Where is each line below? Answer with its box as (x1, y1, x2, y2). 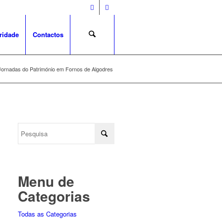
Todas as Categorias (18, 209, 77, 219)
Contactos (32, 30, 63, 39)
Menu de (18, 171, 75, 191)
